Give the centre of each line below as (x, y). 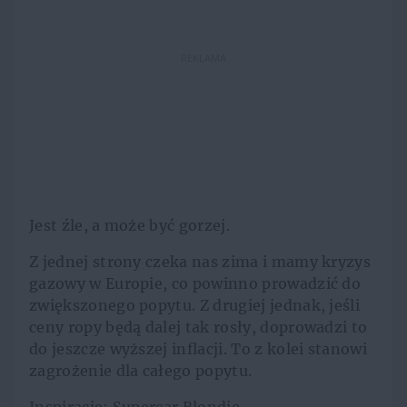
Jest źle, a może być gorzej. (129, 226)
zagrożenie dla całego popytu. (143, 371)
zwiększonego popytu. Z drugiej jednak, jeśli (195, 306)
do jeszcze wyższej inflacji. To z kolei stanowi (199, 349)
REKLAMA (203, 57)
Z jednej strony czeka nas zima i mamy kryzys (200, 262)
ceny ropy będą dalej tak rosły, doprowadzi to (199, 328)
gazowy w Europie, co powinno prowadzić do (195, 284)
